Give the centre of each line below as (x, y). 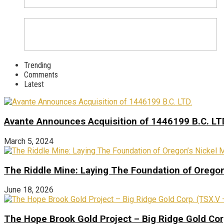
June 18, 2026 (29, 190)
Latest (34, 84)
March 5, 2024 (29, 141)
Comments (41, 75)
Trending (37, 65)
